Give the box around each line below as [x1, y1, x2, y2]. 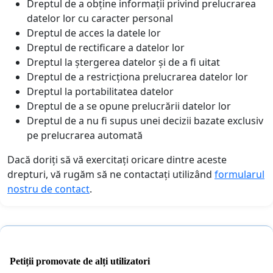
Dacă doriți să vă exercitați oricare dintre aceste [7, 153, 227, 167]
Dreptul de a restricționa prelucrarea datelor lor [27, 70, 248, 84]
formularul [214, 168, 264, 182]
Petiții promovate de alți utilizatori [10, 255, 150, 266]
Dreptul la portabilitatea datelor [27, 85, 174, 99]
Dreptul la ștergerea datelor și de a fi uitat [27, 55, 220, 69]
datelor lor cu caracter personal [27, 12, 173, 26]
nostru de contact [7, 182, 90, 196]
